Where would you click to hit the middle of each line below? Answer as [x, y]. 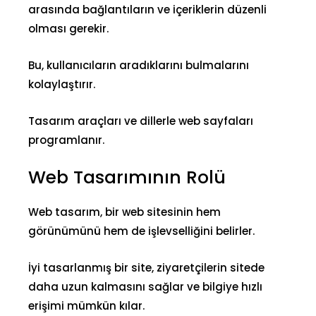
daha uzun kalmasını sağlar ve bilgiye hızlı [145, 286]
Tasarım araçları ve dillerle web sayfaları [141, 121]
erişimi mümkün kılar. [86, 305]
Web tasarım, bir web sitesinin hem [124, 212]
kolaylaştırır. [62, 84]
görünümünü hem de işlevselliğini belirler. [141, 231]
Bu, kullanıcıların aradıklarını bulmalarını [139, 65]
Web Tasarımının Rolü [127, 177]
